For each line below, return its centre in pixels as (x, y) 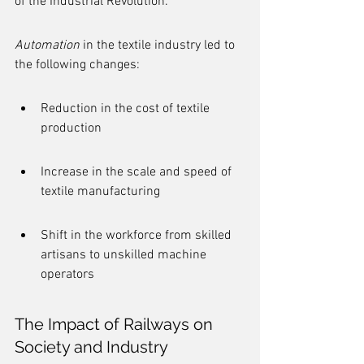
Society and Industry (91, 347)
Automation (47, 45)
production (71, 128)
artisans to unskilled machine (125, 255)
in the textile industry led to (159, 45)
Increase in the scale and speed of (138, 172)
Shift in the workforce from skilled (138, 236)
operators (67, 275)
